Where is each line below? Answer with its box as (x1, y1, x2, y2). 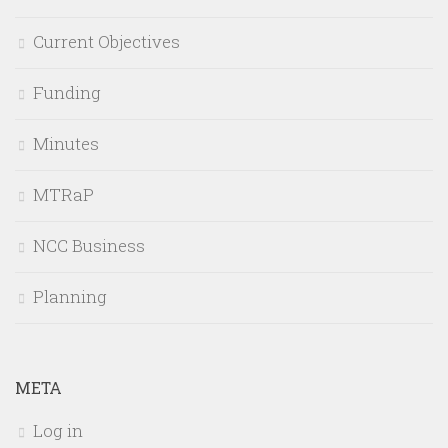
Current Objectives (33, 29, 180, 53)
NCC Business (33, 233, 145, 257)
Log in (33, 418, 83, 442)
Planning (33, 284, 107, 308)
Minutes (33, 131, 99, 155)
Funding (33, 80, 101, 104)
